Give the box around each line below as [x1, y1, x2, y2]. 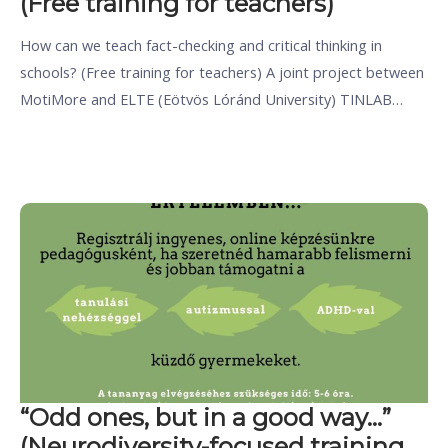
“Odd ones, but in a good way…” [20, 402, 391, 432]
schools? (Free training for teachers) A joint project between [20, 62, 424, 83]
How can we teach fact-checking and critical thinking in [20, 35, 382, 56]
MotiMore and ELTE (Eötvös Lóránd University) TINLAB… [20, 89, 403, 110]
